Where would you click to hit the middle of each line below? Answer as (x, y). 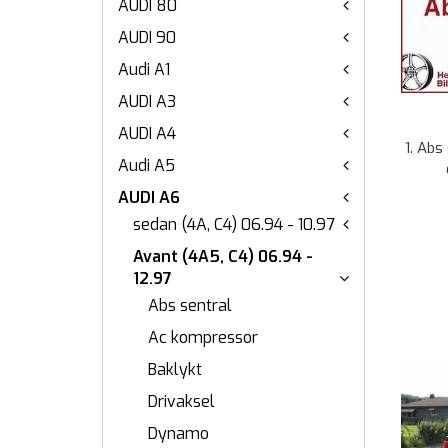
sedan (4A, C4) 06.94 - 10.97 (234, 224)
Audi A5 (146, 165)
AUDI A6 (149, 197)
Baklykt (175, 369)
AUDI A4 (147, 133)
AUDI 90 (147, 37)
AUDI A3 (147, 101)
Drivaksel (181, 401)
